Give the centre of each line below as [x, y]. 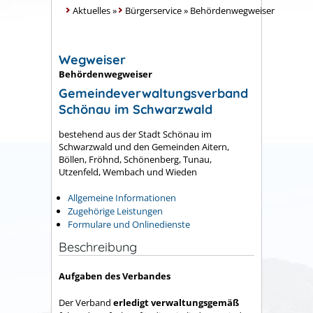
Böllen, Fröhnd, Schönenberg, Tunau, [135, 159]
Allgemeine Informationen [122, 198]
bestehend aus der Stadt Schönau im [135, 134]
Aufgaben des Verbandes [115, 276]
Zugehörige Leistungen [115, 211]
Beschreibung [98, 247]
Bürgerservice [153, 10]
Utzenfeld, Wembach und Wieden [128, 172]
